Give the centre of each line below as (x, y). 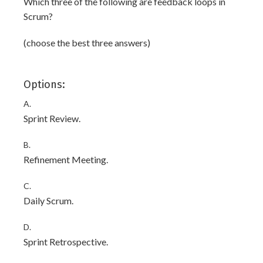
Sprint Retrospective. (66, 242)
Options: (44, 85)
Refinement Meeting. (66, 159)
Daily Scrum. (48, 200)
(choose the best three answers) (87, 43)
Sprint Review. (52, 118)
